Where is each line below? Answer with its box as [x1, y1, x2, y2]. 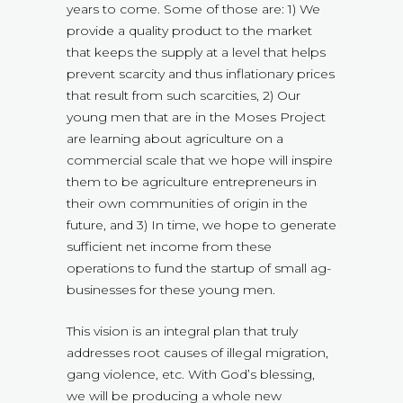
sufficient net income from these [67, 238, 272, 255]
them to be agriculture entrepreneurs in [67, 174, 317, 191]
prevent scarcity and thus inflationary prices [67, 66, 335, 83]
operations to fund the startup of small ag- [67, 260, 331, 277]
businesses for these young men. [67, 282, 275, 299]
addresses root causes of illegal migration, [67, 345, 328, 362]
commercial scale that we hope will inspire [67, 152, 333, 169]
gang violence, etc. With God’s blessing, [67, 366, 315, 383]
